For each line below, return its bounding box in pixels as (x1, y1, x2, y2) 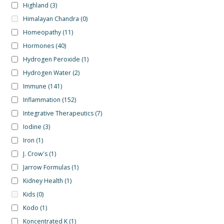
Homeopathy (22, 28, 61, 37)
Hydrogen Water (22, 68, 71, 77)
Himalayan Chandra (22, 14, 79, 23)
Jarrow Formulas (22, 163, 70, 172)
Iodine (22, 122, 41, 131)
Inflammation (22, 95, 60, 104)
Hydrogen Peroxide (22, 55, 80, 64)
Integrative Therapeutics (22, 109, 93, 118)
